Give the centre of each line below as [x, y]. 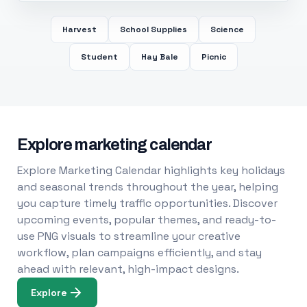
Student [99, 57]
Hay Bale [159, 57]
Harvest [80, 29]
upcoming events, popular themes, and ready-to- [146, 220]
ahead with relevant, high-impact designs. [128, 269]
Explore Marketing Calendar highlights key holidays [151, 170]
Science [228, 29]
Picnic [213, 57]
